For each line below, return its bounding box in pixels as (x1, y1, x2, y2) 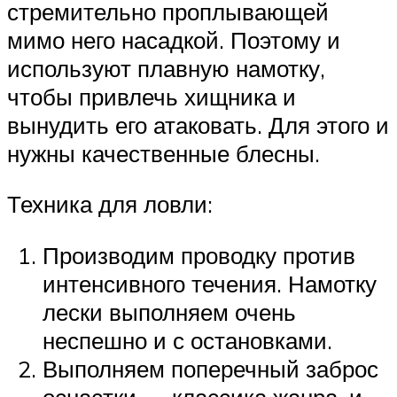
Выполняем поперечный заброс (43, 354, 378, 383)
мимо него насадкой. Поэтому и (7, 25, 340, 54)
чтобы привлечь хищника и (7, 82, 296, 111)
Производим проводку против (43, 240, 355, 269)
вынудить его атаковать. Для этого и (7, 110, 389, 139)
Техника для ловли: (7, 190, 213, 219)
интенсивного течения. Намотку (43, 269, 377, 298)
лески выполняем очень (43, 297, 296, 326)
